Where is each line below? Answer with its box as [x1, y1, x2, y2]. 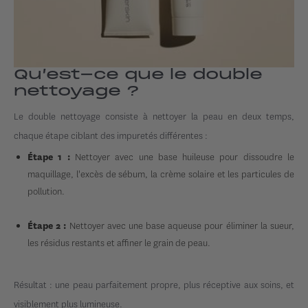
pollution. [27, 185, 65, 198]
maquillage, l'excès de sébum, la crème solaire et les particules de [27, 168, 294, 181]
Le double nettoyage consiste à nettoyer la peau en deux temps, [14, 110, 294, 123]
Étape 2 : [27, 220, 69, 232]
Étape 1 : [27, 151, 70, 163]
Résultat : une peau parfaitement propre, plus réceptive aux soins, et [14, 278, 294, 291]
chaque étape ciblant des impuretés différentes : [14, 129, 208, 142]
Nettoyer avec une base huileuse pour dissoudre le [69, 151, 295, 164]
